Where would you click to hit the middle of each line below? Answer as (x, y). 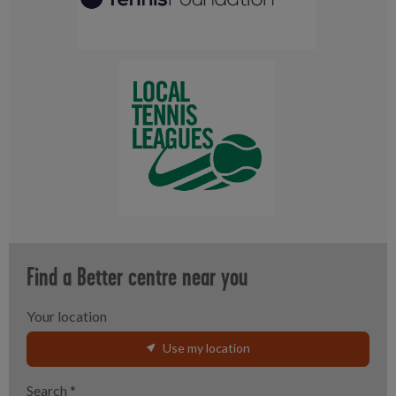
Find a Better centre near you (137, 277)
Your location (67, 316)
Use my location (207, 348)
